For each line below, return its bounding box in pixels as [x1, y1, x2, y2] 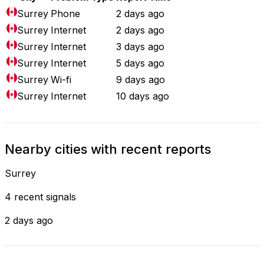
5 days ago [116, 57, 164, 69]
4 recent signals [5, 190, 76, 203]
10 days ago [116, 90, 169, 102]
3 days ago [116, 40, 164, 52]
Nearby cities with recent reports [5, 141, 211, 157]
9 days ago [116, 73, 165, 85]
